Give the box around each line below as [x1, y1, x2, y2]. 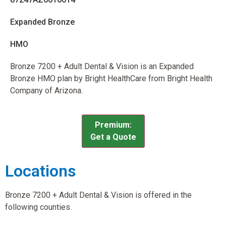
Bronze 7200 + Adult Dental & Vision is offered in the [5, 190, 192, 200]
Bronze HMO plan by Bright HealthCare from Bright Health [10, 74, 212, 84]
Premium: [94, 120, 132, 130]
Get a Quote [90, 132, 136, 142]
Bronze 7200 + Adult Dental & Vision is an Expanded [10, 62, 194, 72]
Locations [5, 161, 76, 181]
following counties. [5, 202, 72, 212]
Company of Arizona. [10, 86, 83, 96]
